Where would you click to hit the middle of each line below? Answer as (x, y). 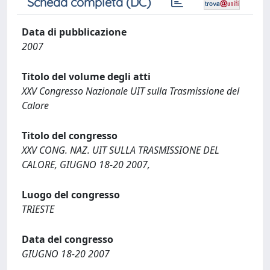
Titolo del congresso (70, 136)
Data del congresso (67, 239)
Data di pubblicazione (74, 32)
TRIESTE (38, 209)
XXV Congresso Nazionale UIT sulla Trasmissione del (130, 91)
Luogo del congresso (71, 195)
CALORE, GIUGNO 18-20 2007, (86, 165)
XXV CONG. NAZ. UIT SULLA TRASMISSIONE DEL (121, 150)
